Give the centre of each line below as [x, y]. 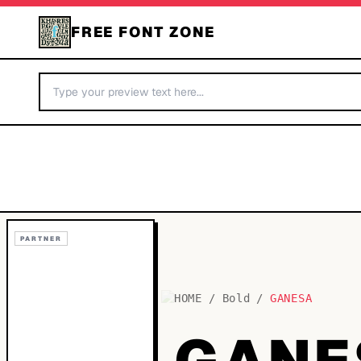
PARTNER [41, 239]
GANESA [291, 298]
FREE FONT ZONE [143, 32]
